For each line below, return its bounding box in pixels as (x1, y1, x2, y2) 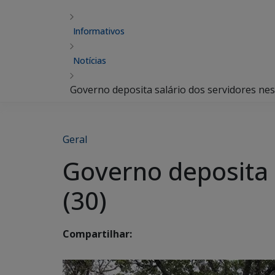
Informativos (73, 25, 125, 37)
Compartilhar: (63, 227, 132, 241)
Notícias (73, 55, 106, 66)
